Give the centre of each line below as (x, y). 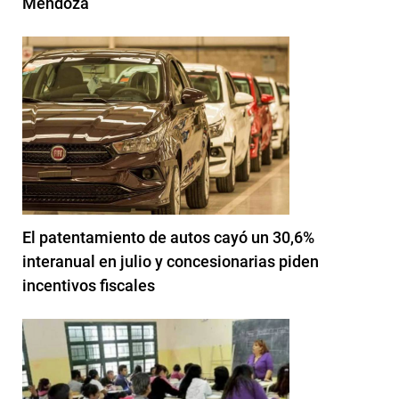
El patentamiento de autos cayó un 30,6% (168, 237)
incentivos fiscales (89, 285)
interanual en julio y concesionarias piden (171, 261)
